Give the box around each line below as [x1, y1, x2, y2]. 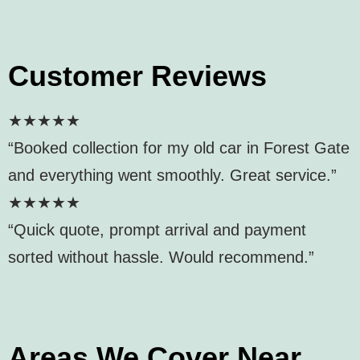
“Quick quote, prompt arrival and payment [8, 220, 306, 239]
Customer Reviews [8, 59, 267, 92]
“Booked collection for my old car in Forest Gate [8, 138, 350, 157]
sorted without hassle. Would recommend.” [8, 247, 314, 266]
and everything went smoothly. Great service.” [8, 166, 337, 184]
